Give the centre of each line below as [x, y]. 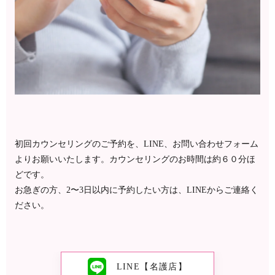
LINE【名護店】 [152, 267]
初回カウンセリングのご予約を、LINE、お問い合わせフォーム [137, 144]
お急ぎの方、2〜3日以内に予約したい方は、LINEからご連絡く [137, 190]
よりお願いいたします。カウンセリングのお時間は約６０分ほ [135, 159]
